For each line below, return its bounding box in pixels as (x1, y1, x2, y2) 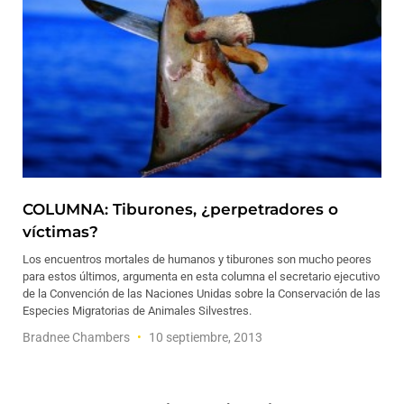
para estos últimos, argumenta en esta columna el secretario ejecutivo (23, 270, 380, 283)
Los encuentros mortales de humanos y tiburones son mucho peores (23, 252, 372, 266)
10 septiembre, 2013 (146, 330, 262, 344)
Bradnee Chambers (23, 330, 133, 344)
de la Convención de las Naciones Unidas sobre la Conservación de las (23, 287, 381, 300)
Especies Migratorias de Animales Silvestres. (23, 304, 252, 317)
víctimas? (23, 223, 98, 241)
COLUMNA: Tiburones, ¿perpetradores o (23, 200, 338, 218)
